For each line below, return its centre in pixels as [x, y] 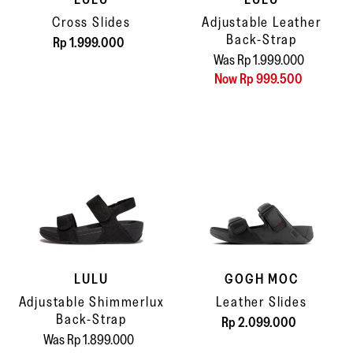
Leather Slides [262, 301]
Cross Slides [91, 22]
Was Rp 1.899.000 [88, 340]
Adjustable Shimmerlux [91, 301]
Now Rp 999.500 [258, 79]
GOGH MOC [262, 279]
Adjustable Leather [262, 22]
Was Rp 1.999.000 [258, 60]
